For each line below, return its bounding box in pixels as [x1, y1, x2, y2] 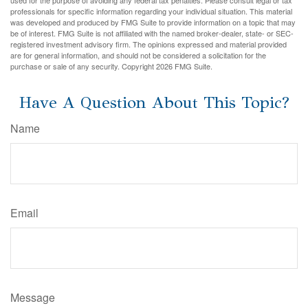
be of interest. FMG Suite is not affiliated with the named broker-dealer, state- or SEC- [10, 27, 294, 39]
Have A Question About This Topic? [19, 92, 289, 113]
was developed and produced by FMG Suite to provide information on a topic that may [10, 16, 296, 28]
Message [10, 289, 55, 306]
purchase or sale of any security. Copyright [10, 60, 156, 72]
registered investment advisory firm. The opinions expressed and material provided [10, 38, 287, 50]
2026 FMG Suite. [156, 60, 212, 72]
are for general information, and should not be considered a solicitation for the [10, 49, 266, 61]
